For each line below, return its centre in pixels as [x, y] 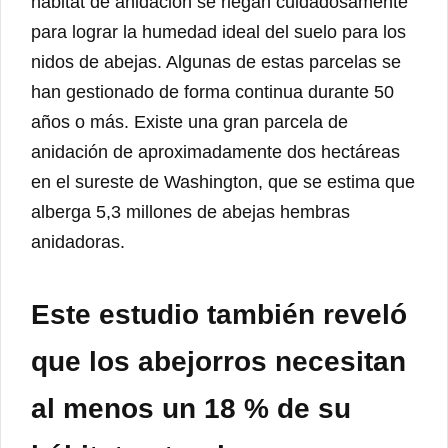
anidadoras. [78, 241]
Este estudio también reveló [219, 314]
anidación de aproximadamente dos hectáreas [215, 151]
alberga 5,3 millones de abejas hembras [190, 211]
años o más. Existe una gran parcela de [189, 121]
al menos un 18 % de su [191, 408]
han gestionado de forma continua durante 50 [212, 91]
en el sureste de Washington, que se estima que [223, 181]
